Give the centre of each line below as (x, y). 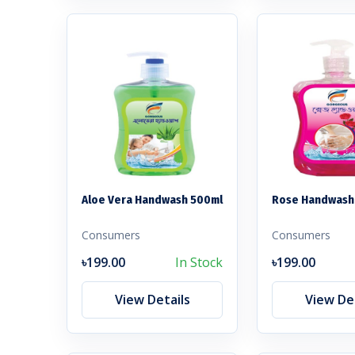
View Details (152, 299)
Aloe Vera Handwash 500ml (152, 199)
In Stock (199, 262)
